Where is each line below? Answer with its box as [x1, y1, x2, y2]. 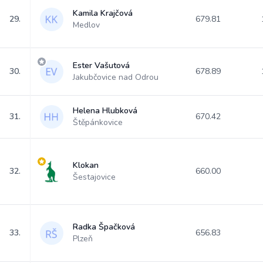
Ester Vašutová [73, 60, 130, 71]
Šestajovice [73, 171, 116, 183]
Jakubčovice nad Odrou [73, 72, 159, 83]
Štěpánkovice [73, 117, 123, 128]
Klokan [73, 160, 99, 171]
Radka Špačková [73, 221, 135, 232]
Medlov [73, 19, 100, 31]
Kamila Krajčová [73, 8, 133, 19]
